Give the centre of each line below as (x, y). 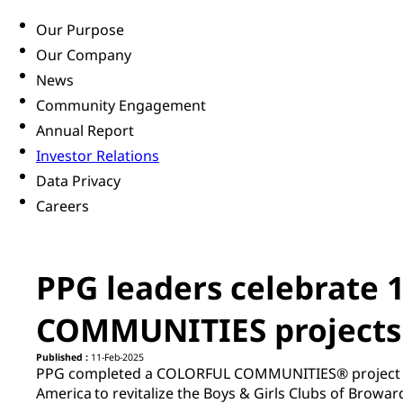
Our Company (84, 55)
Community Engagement (121, 106)
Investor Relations (98, 156)
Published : (62, 358)
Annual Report (85, 131)
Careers (63, 206)
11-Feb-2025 (116, 358)
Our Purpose (80, 30)
